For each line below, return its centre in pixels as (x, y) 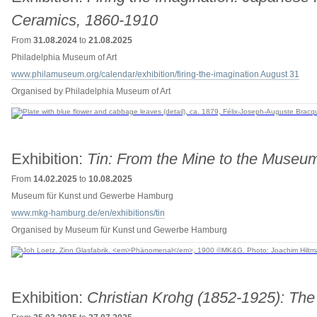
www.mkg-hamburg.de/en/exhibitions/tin (88, 213)
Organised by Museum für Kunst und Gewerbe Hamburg (119, 230)
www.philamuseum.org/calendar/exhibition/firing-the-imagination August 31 (155, 74)
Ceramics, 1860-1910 (84, 20)
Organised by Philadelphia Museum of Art (91, 91)
